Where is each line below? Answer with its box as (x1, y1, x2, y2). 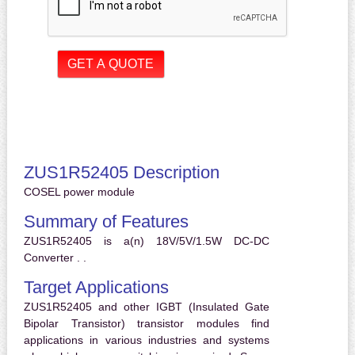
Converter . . (23, 251, 86, 265)
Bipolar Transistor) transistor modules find (23, 317, 270, 330)
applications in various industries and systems (23, 334, 270, 347)
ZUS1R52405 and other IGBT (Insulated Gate (23, 300, 270, 314)
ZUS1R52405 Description (23, 162, 219, 183)
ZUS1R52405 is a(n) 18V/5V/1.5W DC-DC (23, 235, 270, 248)
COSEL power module (23, 185, 135, 199)
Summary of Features (23, 212, 189, 232)
